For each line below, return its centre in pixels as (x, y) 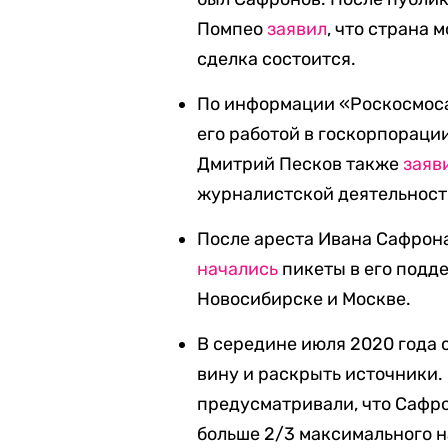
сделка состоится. (277, 59)
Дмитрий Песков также (300, 164)
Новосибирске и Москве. (304, 299)
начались (238, 269)
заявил (297, 29)
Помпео (232, 29)
